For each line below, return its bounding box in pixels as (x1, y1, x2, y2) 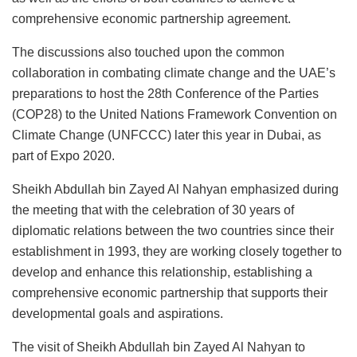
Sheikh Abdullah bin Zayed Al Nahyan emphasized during (12, 182, 339, 196)
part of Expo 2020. (12, 148, 115, 163)
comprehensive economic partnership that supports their (12, 285, 328, 300)
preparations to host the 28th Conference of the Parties (12, 86, 319, 100)
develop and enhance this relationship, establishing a (12, 265, 312, 279)
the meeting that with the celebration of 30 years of (12, 202, 294, 217)
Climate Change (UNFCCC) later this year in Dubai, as (12, 127, 321, 142)
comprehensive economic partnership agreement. (12, 11, 291, 25)
